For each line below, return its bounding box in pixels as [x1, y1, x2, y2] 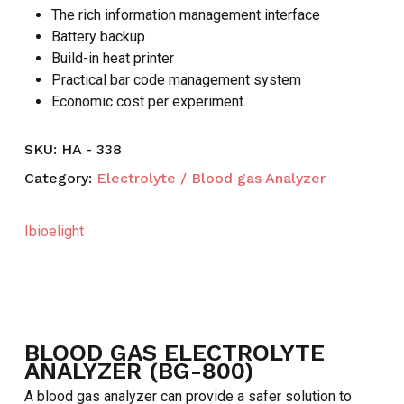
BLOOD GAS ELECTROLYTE [23, 339, 325, 367]
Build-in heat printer [50, 50, 174, 68]
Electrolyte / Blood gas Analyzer [96, 170, 326, 188]
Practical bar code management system [50, 71, 301, 89]
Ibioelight [23, 223, 84, 241]
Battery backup [50, 28, 145, 46]
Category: [23, 170, 96, 188]
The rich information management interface [50, 6, 320, 24]
